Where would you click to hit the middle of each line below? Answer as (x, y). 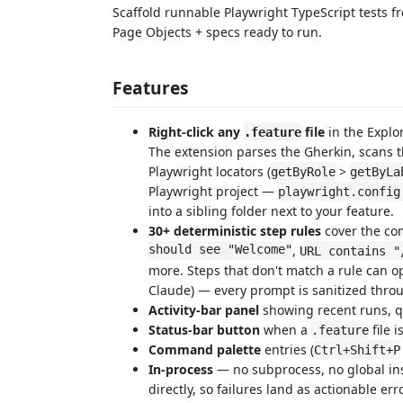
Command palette (205, 349)
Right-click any (196, 131)
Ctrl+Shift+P (357, 349)
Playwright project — (213, 191)
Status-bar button (204, 329)
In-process (181, 369)
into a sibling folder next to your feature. (271, 210)
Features (151, 87)
